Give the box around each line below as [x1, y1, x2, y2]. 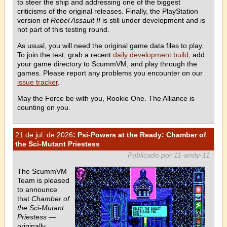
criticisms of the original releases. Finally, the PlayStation [17, 7, 198, 15]
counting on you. [17, 103, 70, 111]
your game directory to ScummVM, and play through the [17, 59, 197, 68]
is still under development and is [100, 16, 205, 24]
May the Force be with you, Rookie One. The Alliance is [17, 94, 195, 102]
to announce [17, 185, 57, 194]
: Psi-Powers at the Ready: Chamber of [73, 130, 206, 139]
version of [17, 16, 51, 24]
